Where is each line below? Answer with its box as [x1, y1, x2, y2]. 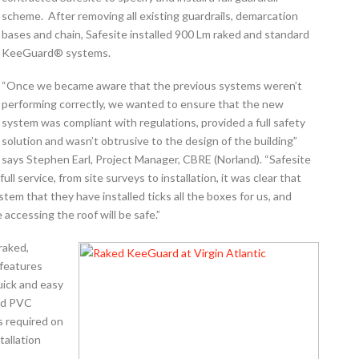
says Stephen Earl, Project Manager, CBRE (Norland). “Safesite [2, 152, 312, 166]
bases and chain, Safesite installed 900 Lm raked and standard [2, 26, 310, 41]
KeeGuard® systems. [2, 45, 111, 59]
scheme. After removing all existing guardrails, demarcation [2, 8, 299, 22]
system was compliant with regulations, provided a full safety [2, 115, 306, 129]
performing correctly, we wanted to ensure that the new [2, 97, 284, 111]
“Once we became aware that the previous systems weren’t [2, 79, 303, 92]
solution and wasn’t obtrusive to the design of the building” [2, 134, 298, 147]
